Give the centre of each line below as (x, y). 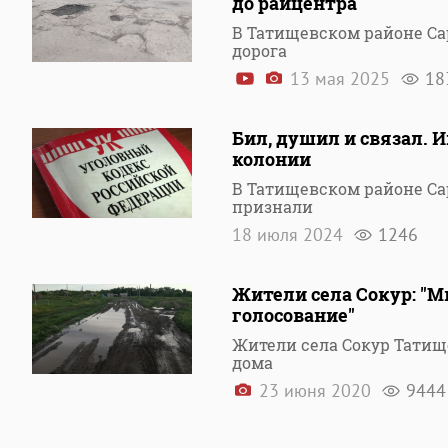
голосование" (293, 315)
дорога (259, 50)
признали (272, 206)
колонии (271, 159)
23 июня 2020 (315, 390)
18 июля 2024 (290, 234)
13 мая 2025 (340, 78)
